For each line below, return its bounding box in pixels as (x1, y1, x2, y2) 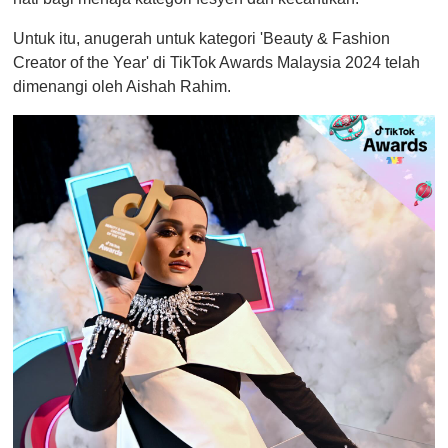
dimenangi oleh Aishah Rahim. (13, 77, 231, 95)
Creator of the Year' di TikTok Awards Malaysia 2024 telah (13, 53, 420, 71)
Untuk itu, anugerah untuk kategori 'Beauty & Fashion (13, 29, 390, 47)
